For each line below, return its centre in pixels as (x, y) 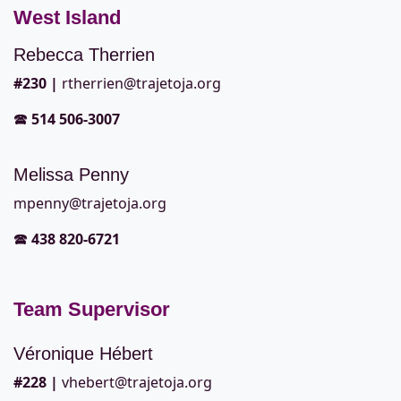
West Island (67, 18)
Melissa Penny (71, 175)
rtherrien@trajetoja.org (141, 84)
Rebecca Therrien (84, 55)
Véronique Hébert (83, 354)
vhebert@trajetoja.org (137, 383)
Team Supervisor (92, 310)
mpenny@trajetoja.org (90, 204)
